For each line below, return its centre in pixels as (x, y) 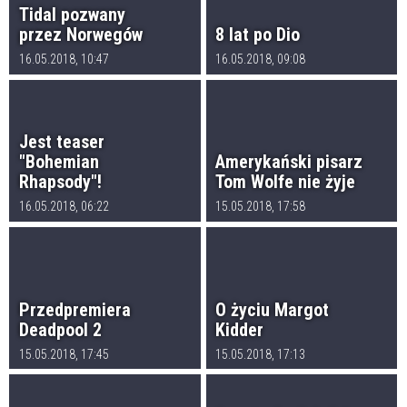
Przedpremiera (74, 309)
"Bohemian (59, 162)
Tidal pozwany (72, 15)
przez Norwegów (80, 35)
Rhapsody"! (60, 182)
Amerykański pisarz (289, 162)
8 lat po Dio (258, 35)
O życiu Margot (273, 309)
